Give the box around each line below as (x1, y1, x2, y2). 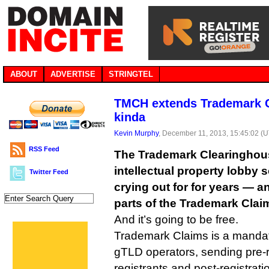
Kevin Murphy (114, 129, 159, 137)
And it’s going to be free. (114, 213, 238, 226)
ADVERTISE (50, 70, 95, 79)
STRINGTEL (109, 70, 153, 79)
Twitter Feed (29, 168, 68, 175)
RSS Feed (29, 145, 59, 153)
